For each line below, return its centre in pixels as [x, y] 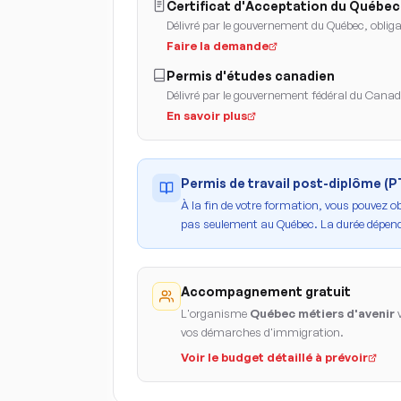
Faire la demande [218, 46]
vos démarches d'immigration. [262, 332]
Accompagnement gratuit [266, 291]
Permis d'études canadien [251, 76]
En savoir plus [207, 115]
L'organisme [215, 313]
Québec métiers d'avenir [322, 313]
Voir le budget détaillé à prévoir [274, 357]
